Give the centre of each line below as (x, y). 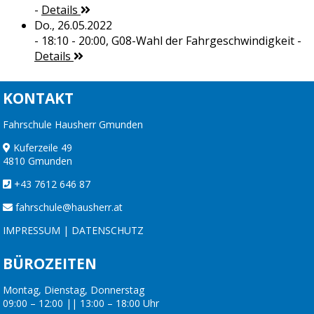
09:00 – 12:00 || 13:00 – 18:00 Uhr (81, 303)
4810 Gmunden (37, 161)
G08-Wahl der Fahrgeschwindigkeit (203, 41)
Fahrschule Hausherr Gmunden (73, 125)
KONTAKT (38, 98)
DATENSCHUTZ (108, 231)
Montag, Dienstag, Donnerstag (74, 290)
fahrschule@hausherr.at (69, 207)
